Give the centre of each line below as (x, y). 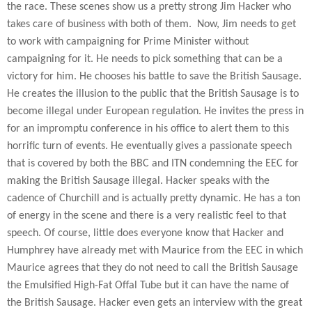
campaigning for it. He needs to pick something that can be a (145, 59)
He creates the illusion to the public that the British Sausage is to (153, 94)
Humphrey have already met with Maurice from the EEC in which (155, 250)
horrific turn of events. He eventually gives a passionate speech (149, 146)
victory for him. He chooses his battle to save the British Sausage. (154, 76)
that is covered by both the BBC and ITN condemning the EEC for (153, 163)
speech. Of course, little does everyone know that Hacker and (145, 233)
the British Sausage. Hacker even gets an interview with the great (155, 303)
